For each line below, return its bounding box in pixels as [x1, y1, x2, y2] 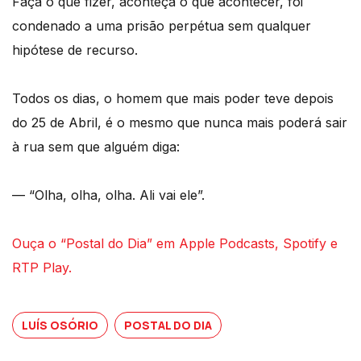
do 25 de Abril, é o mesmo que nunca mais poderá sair [12, 114, 347, 131]
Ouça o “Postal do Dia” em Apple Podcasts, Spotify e [12, 234, 338, 251]
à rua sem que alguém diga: [12, 138, 180, 155]
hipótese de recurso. [12, 41, 138, 58]
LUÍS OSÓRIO [22, 317, 98, 333]
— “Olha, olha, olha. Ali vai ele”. [12, 186, 205, 203]
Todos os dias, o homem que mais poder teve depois [12, 89, 334, 106]
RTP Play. [12, 259, 72, 276]
